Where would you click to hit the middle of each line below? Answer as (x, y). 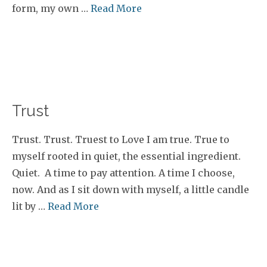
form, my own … (51, 8)
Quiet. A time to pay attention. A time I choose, (123, 173)
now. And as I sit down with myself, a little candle (131, 190)
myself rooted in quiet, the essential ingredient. (126, 156)
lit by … (30, 206)
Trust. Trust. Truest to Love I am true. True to (121, 139)
